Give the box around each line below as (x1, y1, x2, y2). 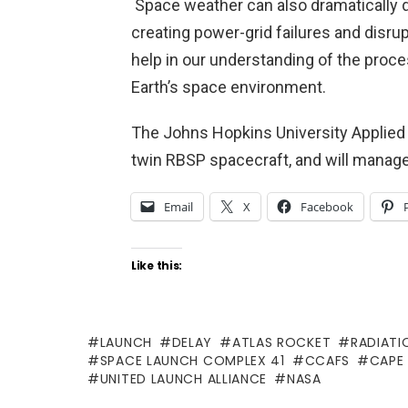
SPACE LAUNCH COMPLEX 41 (99, 352, 285, 370)
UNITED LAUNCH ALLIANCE (99, 370, 268, 388)
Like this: (131, 258, 182, 273)
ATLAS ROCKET (231, 333, 331, 352)
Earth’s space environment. (131, 77, 326, 97)
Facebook (301, 199, 353, 215)
